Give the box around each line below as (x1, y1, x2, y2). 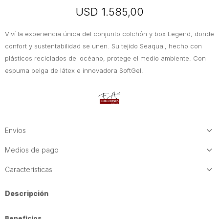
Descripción (5, 189, 48, 197)
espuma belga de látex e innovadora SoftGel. (5, 66, 143, 74)
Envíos (5, 126, 26, 134)
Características (5, 165, 52, 174)
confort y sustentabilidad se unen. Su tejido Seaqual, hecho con (5, 42, 202, 50)
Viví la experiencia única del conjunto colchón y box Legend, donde (5, 30, 214, 38)
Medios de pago (5, 146, 59, 154)
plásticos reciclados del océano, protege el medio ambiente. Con (5, 54, 206, 62)
